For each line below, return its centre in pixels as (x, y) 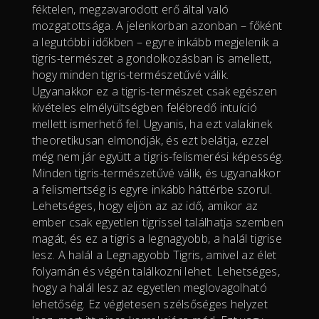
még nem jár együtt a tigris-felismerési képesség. (158, 156)
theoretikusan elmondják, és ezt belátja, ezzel (150, 140)
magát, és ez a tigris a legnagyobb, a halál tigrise (157, 238)
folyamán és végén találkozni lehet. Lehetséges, (156, 271)
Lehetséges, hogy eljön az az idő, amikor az (145, 205)
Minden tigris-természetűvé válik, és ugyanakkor (156, 173)
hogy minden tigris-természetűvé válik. (130, 74)
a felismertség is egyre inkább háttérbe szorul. (152, 189)
